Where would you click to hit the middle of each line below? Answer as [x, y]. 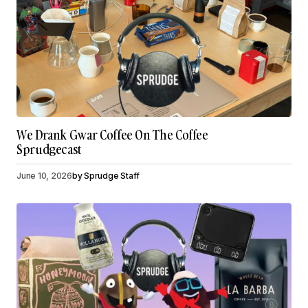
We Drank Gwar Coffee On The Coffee [112, 135]
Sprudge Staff [112, 176]
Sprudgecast [49, 150]
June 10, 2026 [44, 176]
